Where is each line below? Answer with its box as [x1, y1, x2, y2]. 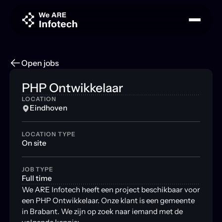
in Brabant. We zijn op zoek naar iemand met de [21, 206, 183, 216]
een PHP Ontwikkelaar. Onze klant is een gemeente [21, 195, 195, 205]
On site [21, 138, 47, 148]
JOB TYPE [21, 165, 54, 173]
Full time [21, 173, 52, 183]
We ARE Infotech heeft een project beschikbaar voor [21, 184, 200, 194]
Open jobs [21, 57, 59, 68]
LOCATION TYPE [21, 130, 76, 138]
